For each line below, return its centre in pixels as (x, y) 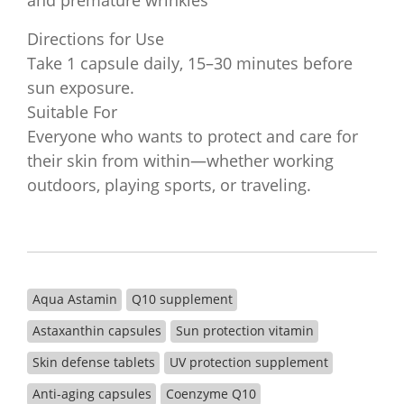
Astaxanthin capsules (96, 331)
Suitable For (72, 112)
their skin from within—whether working (180, 161)
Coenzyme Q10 (211, 394)
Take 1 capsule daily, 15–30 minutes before (190, 63)
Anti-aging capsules (92, 394)
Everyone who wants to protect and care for (193, 136)
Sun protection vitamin (244, 331)
